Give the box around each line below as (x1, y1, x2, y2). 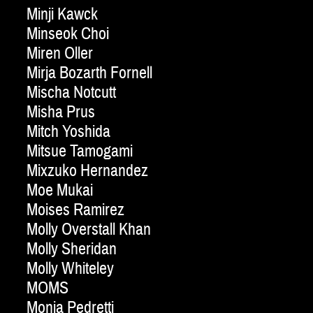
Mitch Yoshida (27, 121, 110, 143)
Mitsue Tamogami (27, 140, 133, 163)
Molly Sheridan (27, 238, 117, 261)
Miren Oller (27, 43, 93, 65)
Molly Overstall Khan (27, 219, 151, 241)
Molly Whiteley (27, 258, 114, 280)
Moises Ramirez (27, 199, 124, 221)
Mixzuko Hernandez (27, 160, 148, 182)
